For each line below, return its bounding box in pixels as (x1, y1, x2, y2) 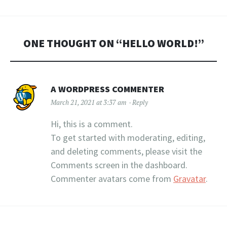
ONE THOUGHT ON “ (23, 36, 122, 50)
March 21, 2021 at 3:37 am (51, 98, 127, 107)
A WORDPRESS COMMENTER (51, 83, 164, 95)
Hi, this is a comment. (51, 118, 133, 130)
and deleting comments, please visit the (51, 145, 202, 157)
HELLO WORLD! (122, 36, 198, 50)
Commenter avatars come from (51, 173, 173, 184)
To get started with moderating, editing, (51, 132, 205, 143)
